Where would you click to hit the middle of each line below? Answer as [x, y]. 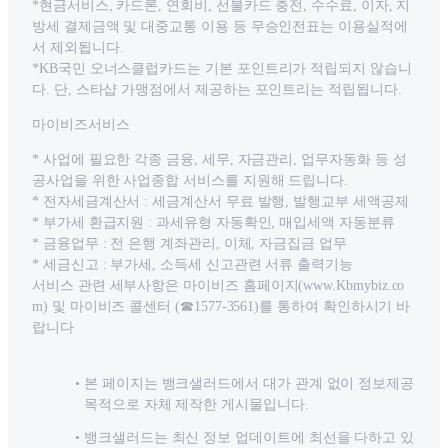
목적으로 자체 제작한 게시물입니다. [196, 405]
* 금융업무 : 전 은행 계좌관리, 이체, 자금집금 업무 [189, 244]
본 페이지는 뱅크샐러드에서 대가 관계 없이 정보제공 [249, 384]
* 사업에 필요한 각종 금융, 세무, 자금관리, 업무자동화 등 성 [219, 160]
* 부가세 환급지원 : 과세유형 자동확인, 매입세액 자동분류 [213, 223]
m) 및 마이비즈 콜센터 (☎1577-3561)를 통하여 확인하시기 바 [221, 307]
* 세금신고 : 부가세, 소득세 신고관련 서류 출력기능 [192, 265]
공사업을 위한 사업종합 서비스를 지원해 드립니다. [190, 181]
